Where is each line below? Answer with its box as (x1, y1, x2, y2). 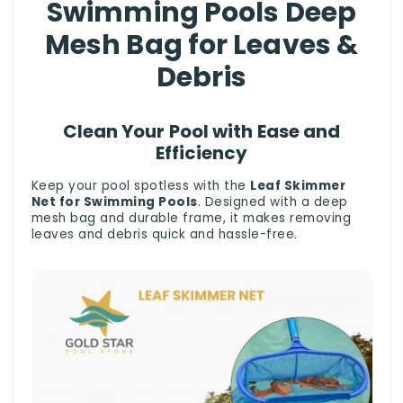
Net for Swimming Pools (31, 193, 198, 211)
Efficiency (155, 139, 248, 166)
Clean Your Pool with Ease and (62, 118, 341, 144)
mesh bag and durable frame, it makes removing (31, 210, 351, 228)
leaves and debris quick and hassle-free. (31, 226, 298, 244)
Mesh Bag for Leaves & (44, 25, 359, 64)
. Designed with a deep (197, 193, 348, 211)
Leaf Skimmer (250, 177, 345, 195)
